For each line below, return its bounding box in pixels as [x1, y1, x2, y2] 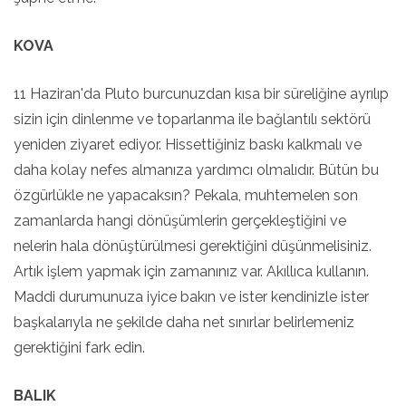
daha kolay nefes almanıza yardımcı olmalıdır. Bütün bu [14, 161, 379, 179]
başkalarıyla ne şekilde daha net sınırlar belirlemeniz [14, 314, 354, 331]
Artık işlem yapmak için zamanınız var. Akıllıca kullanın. [14, 263, 369, 280]
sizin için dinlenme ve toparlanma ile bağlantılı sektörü [14, 111, 371, 128]
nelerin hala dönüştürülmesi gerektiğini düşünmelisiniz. [14, 237, 372, 255]
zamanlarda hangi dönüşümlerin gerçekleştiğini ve [14, 212, 346, 229]
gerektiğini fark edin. [14, 339, 145, 356]
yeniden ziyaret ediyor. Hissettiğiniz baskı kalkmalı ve [14, 136, 362, 153]
